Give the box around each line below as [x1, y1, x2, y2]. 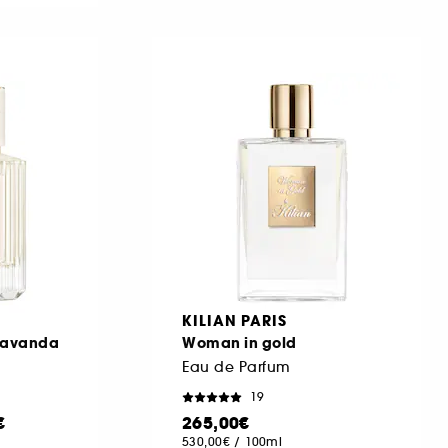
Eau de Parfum [182, 357, 291, 376]
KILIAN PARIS [182, 310, 287, 331]
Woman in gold [182, 332, 297, 353]
